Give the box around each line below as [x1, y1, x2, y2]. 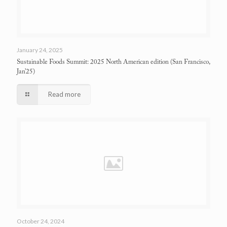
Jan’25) [17, 68, 35, 75]
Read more [48, 90, 81, 98]
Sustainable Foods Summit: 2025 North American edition [17, 59, 169, 65]
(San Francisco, [169, 59, 210, 65]
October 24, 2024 [17, 217, 64, 225]
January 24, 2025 [17, 46, 63, 54]
